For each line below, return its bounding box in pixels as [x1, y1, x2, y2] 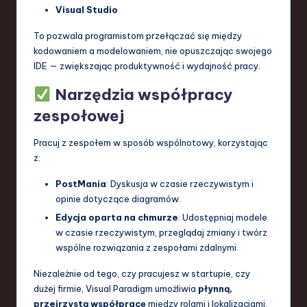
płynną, [198, 283, 232, 295]
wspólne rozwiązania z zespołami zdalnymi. [56, 242, 238, 254]
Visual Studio [56, 4, 118, 16]
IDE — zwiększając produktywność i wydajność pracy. [34, 60, 260, 72]
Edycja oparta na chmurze [56, 212, 178, 223]
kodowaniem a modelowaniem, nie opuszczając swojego [34, 45, 272, 57]
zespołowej [34, 106, 124, 126]
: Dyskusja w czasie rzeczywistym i [106, 178, 254, 190]
